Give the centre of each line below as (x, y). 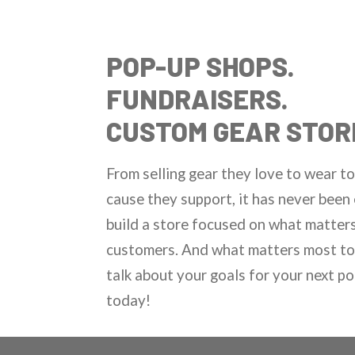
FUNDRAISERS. (197, 99)
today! (129, 300)
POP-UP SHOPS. (200, 67)
